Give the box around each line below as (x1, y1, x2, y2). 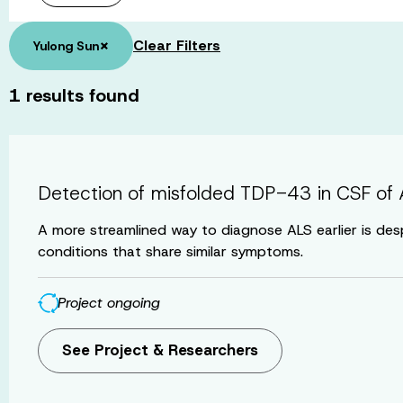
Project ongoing (58, 292, 160, 312)
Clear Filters (133, 35, 220, 55)
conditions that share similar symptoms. (38, 241, 303, 261)
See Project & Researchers (62, 340, 258, 361)
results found (21, 83, 139, 107)
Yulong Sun (32, 37, 99, 54)
